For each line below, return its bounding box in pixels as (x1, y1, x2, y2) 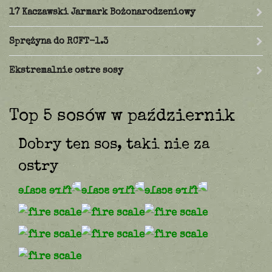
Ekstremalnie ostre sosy (9, 64, 123, 76)
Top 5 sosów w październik (9, 103, 235, 126)
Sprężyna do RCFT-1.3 (9, 35, 108, 47)
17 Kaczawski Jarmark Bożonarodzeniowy (9, 5, 195, 18)
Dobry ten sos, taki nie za (18, 134, 210, 153)
